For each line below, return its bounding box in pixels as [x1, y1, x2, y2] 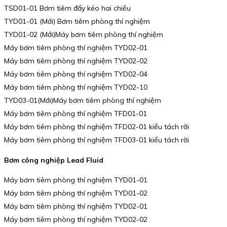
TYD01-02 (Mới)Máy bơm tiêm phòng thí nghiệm [4, 29, 163, 39]
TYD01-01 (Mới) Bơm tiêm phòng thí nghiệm [4, 16, 150, 26]
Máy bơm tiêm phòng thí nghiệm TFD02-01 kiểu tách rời [4, 122, 189, 131]
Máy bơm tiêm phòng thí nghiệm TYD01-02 [4, 188, 147, 198]
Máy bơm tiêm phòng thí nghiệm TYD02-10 [4, 82, 147, 92]
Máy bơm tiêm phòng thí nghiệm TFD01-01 [4, 108, 147, 118]
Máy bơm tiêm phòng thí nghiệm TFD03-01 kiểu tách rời [4, 135, 189, 144]
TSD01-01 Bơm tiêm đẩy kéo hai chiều [4, 3, 131, 13]
